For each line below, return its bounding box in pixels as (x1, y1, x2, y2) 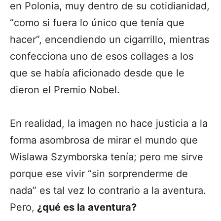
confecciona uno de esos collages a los (10, 50, 193, 62)
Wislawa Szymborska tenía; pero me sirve (10, 150, 203, 163)
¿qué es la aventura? (35, 201, 137, 213)
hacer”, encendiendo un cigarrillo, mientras (10, 33, 209, 45)
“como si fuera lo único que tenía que (10, 16, 184, 29)
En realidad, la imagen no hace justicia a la (10, 117, 208, 129)
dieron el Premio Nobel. (10, 83, 120, 96)
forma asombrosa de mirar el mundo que (10, 134, 198, 146)
